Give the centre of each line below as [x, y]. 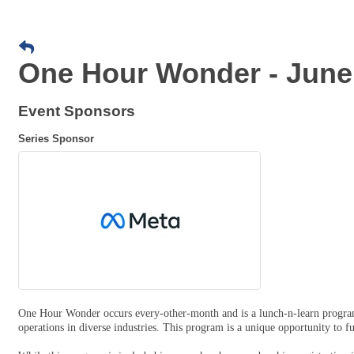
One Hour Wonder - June [185, 73]
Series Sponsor [56, 139]
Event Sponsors [77, 111]
